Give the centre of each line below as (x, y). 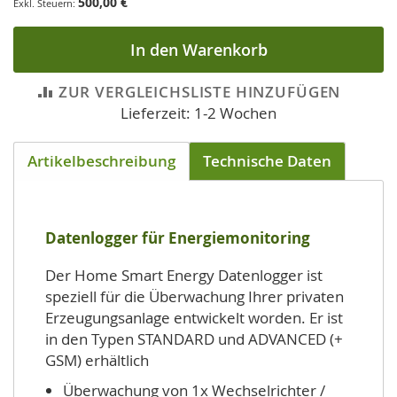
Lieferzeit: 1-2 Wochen (198, 113)
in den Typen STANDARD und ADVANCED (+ (194, 339)
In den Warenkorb (198, 50)
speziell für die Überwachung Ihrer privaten (195, 296)
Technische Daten (267, 161)
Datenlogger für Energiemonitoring (178, 238)
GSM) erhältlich (97, 360)
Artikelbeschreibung (101, 161)
